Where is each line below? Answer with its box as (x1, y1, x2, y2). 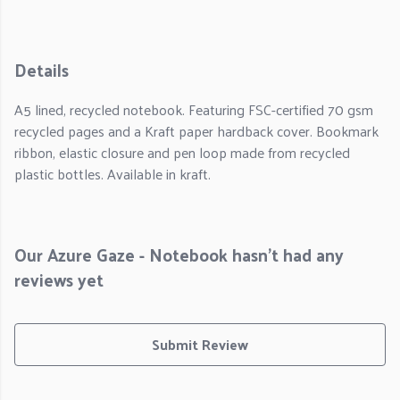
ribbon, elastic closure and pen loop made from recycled (14, 139, 350, 166)
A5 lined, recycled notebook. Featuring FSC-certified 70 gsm (14, 96, 373, 123)
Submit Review (152, 331, 248, 358)
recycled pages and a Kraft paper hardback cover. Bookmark (14, 118, 379, 145)
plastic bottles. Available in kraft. (14, 161, 211, 187)
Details (14, 54, 69, 85)
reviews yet (14, 264, 104, 296)
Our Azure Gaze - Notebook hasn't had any (14, 239, 344, 271)
